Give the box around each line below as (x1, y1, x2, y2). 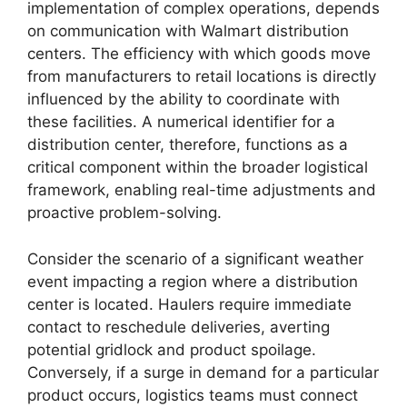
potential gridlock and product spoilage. (27, 340, 316, 359)
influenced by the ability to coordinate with (27, 90, 340, 109)
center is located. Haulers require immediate (27, 294, 352, 313)
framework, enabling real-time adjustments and (27, 181, 376, 200)
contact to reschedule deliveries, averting (27, 317, 330, 336)
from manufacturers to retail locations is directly (27, 67, 376, 86)
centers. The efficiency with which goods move (27, 45, 371, 64)
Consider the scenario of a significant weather (27, 249, 363, 268)
